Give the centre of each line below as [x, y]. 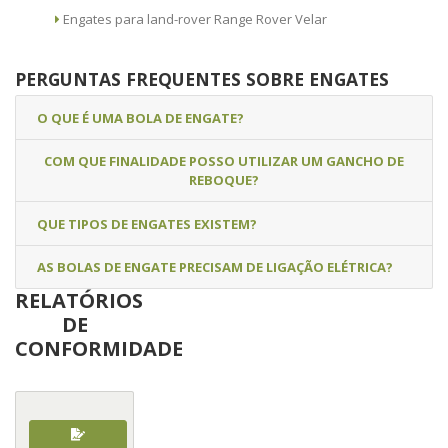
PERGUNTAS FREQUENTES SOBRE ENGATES [202, 79]
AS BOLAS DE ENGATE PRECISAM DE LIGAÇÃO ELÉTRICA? [215, 267]
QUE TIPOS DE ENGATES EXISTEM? [147, 223]
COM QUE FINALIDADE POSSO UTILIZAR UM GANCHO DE [224, 161]
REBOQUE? [224, 180]
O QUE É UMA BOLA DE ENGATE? [140, 117]
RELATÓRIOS [79, 301]
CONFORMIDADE [99, 349]
